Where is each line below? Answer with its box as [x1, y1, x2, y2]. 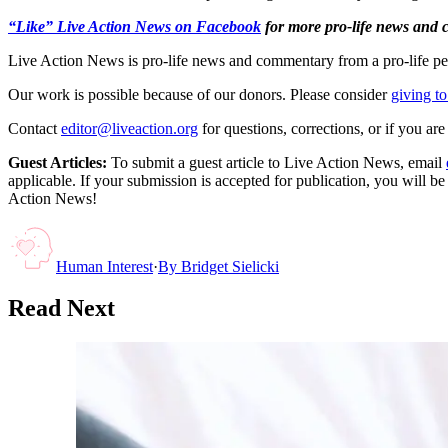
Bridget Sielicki [181, 257, 279, 275]
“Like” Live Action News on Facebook [8, 17, 261, 35]
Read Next [8, 295, 115, 322]
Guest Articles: [8, 153, 107, 171]
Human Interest [56, 257, 153, 275]
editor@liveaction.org [61, 119, 198, 137]
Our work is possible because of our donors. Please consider [8, 85, 387, 103]
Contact [8, 119, 57, 137]
